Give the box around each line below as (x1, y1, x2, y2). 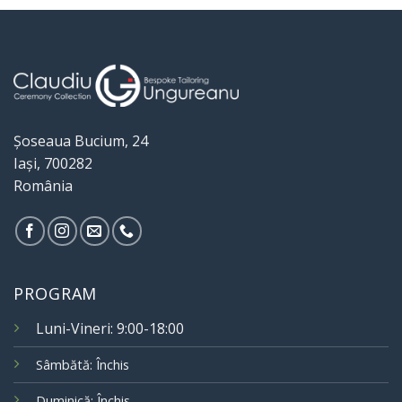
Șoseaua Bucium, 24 (13, 131, 148, 152)
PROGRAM (13, 283, 98, 305)
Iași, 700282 (13, 153, 92, 174)
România (13, 176, 73, 197)
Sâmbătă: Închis (36, 356, 129, 374)
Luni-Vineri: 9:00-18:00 (36, 319, 184, 339)
